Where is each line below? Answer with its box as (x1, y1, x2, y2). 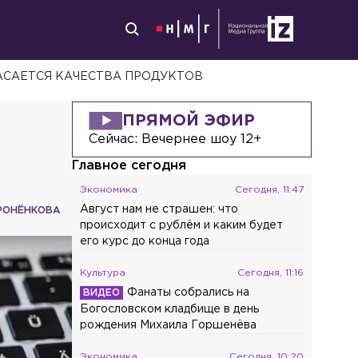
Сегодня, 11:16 (237, 268, 304, 277)
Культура (80, 268, 126, 277)
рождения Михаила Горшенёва (80, 320, 257, 330)
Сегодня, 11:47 (235, 185, 304, 194)
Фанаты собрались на (127, 288, 250, 297)
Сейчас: (89, 133, 142, 145)
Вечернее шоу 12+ (141, 133, 262, 145)
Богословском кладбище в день (80, 304, 260, 314)
